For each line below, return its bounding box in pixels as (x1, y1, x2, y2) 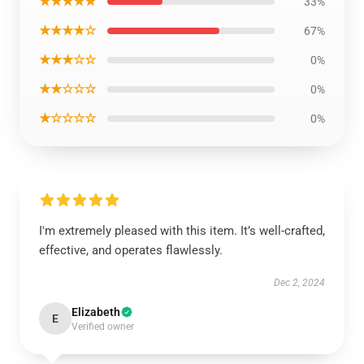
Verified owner (71, 321, 134, 332)
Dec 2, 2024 (274, 277, 325, 288)
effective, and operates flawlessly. (39, 243, 223, 258)
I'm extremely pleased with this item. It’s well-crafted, (39, 223, 325, 238)
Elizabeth (71, 305, 120, 318)
